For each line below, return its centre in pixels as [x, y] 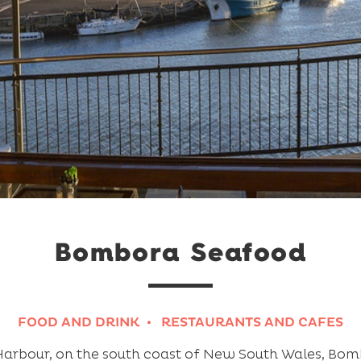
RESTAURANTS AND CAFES [252, 322]
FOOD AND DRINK [79, 322]
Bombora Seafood [180, 251]
